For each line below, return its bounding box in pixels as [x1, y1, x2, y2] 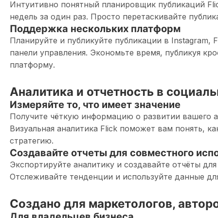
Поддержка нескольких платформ [10, 23, 181, 35]
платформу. [10, 60, 55, 70]
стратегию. [10, 136, 54, 145]
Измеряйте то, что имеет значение [10, 99, 181, 110]
